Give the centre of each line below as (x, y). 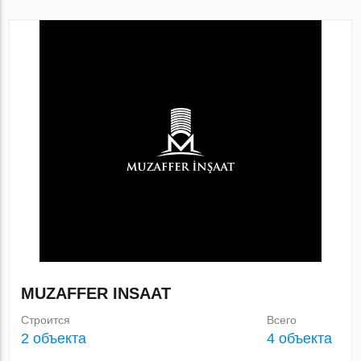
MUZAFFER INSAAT (96, 293)
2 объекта (54, 338)
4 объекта (299, 338)
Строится (46, 320)
